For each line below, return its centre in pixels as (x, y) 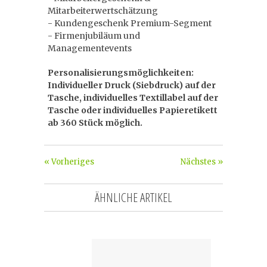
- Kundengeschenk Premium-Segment (130, 23)
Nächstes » (202, 162)
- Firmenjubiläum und (94, 36)
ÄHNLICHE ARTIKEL (133, 197)
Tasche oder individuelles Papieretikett (133, 110)
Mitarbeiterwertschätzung (103, 11)
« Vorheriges (69, 162)
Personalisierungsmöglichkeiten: (121, 73)
